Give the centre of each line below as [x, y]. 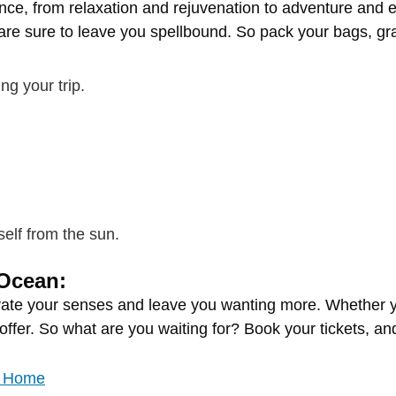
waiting [185, 329]
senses [90, 305]
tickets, [347, 329]
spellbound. [193, 32]
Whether [358, 305]
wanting [251, 305]
